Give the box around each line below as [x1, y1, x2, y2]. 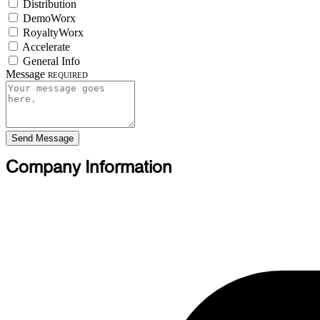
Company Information [6, 159, 172, 177]
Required [48, 67, 88, 80]
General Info [23, 54, 80, 67]
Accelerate [22, 40, 70, 53]
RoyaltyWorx [23, 26, 84, 39]
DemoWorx [23, 11, 76, 24]
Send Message [11, 132, 74, 144]
